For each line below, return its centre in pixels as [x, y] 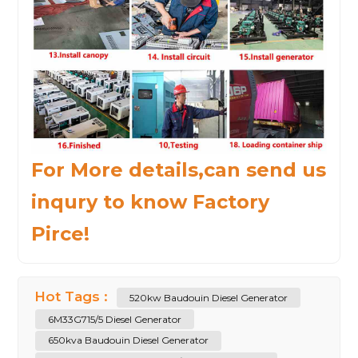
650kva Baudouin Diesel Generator [129, 340]
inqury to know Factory [151, 201]
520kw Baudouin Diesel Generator [209, 297]
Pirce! [61, 233]
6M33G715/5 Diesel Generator [115, 319]
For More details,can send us [179, 169]
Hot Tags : [74, 296]
